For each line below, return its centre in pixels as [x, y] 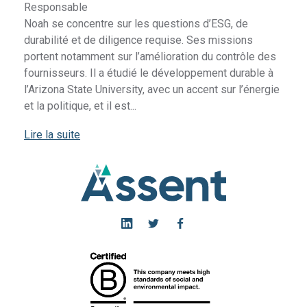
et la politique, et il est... [81, 106]
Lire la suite [52, 135]
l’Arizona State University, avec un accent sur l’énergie [152, 90]
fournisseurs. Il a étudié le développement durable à [149, 73]
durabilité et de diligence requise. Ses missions [139, 40]
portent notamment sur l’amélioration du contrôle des [150, 57]
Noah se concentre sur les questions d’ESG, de [136, 24]
